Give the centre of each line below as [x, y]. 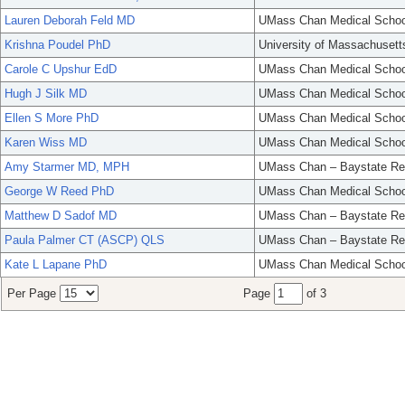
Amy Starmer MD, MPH [67, 167]
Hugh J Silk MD [46, 94]
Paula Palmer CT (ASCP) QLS [85, 240]
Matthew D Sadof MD [61, 216]
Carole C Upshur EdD [61, 70]
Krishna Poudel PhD [57, 45]
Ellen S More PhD [52, 118]
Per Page [33, 294]
